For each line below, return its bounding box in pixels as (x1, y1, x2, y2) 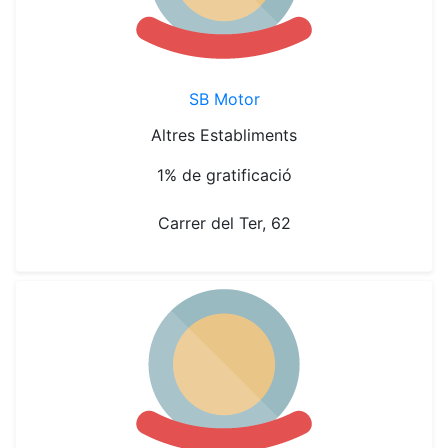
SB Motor (188, 89, 260, 109)
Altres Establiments (151, 125, 297, 145)
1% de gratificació (156, 165, 292, 185)
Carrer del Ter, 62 (157, 213, 291, 233)
